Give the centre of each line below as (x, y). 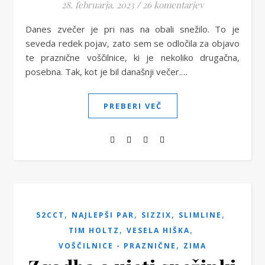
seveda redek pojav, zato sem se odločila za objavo (132, 43)
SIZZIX (156, 215)
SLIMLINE (200, 215)
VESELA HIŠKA (158, 230)
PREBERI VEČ (132, 106)
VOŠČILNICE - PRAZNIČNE (117, 246)
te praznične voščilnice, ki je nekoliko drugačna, (132, 57)
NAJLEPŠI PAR (103, 215)
